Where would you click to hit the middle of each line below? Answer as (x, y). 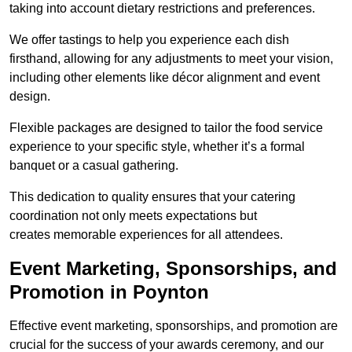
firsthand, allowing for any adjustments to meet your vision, (171, 59)
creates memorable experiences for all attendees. (146, 235)
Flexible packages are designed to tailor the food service (166, 128)
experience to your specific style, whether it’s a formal (157, 147)
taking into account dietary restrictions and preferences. (162, 9)
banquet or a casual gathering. (94, 166)
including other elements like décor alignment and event (165, 78)
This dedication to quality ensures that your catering (152, 197)
